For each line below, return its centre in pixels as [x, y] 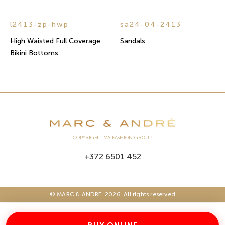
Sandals [133, 41]
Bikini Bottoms [34, 53]
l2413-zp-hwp [39, 24]
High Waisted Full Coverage [55, 41]
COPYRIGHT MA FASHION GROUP [113, 138]
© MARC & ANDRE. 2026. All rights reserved [113, 195]
